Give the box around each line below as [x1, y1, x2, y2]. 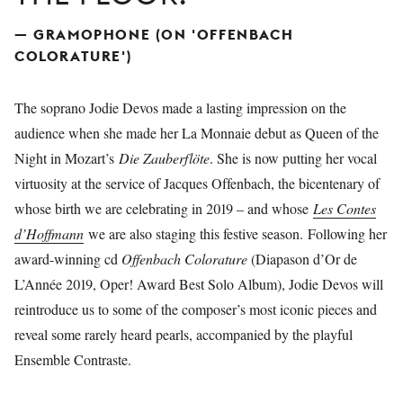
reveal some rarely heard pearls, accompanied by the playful [14, 325, 353, 344]
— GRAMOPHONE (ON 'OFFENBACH [14, 25, 294, 43]
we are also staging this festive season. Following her [84, 224, 387, 243]
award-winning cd [14, 249, 121, 268]
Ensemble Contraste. [14, 350, 131, 369]
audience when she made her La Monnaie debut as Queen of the [14, 123, 379, 142]
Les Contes [313, 199, 376, 218]
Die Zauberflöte [119, 148, 210, 167]
